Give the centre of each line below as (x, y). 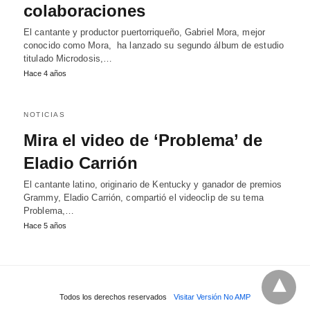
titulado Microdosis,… (68, 58)
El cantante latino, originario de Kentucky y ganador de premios (153, 184)
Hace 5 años (45, 226)
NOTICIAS (44, 115)
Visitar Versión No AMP (212, 297)
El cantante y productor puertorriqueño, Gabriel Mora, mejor (144, 32)
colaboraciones (84, 11)
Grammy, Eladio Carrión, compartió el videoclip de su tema (144, 198)
